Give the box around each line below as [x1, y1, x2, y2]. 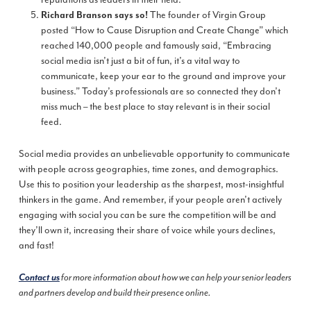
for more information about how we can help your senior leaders [59, 272, 292, 284]
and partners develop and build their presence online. [18, 287, 211, 299]
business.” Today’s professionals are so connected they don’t [40, 85, 280, 98]
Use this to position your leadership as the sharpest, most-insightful [18, 178, 284, 191]
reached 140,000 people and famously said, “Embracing [40, 40, 271, 52]
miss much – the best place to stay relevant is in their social [40, 101, 270, 113]
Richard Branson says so [40, 10, 145, 22]
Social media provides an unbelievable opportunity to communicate [18, 148, 290, 160]
